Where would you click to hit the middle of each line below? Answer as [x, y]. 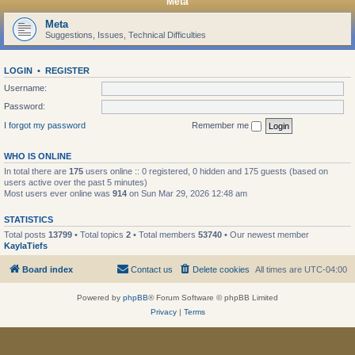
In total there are [36, 171]
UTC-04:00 [326, 269]
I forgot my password [45, 125]
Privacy [163, 312]
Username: [25, 88]
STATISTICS [29, 219]
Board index [48, 269]
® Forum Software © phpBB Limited [213, 298]
